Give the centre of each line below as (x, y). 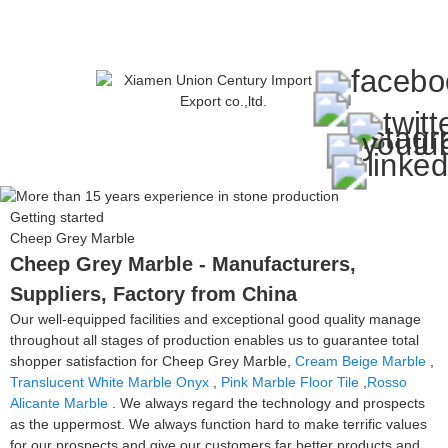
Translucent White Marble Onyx (109, 381)
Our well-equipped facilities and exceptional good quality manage (215, 318)
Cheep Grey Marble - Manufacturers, (183, 263)
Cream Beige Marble (360, 360)
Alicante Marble (59, 402)
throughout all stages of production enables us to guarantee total (214, 339)
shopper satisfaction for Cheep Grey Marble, (152, 360)
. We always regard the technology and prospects (266, 402)
